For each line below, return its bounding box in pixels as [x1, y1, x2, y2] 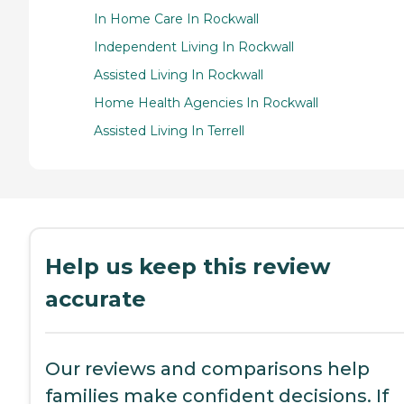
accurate [45, 286, 146, 313]
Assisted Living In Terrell [94, 123, 244, 140]
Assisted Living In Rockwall [94, 67, 263, 84]
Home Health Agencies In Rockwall [94, 95, 318, 112]
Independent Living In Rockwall [94, 39, 294, 56]
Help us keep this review [45, 253, 330, 280]
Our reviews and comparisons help [45, 358, 370, 381]
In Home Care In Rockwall [94, 11, 259, 28]
